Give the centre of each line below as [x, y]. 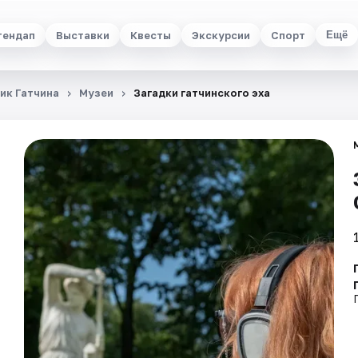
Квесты [150, 35]
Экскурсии [221, 35]
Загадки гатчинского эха [202, 93]
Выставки [82, 35]
